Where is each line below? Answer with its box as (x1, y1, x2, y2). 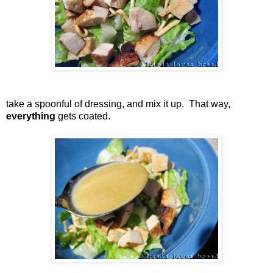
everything (6, 110, 55, 121)
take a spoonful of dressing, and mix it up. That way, (6, 98, 230, 109)
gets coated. (55, 110, 110, 121)
